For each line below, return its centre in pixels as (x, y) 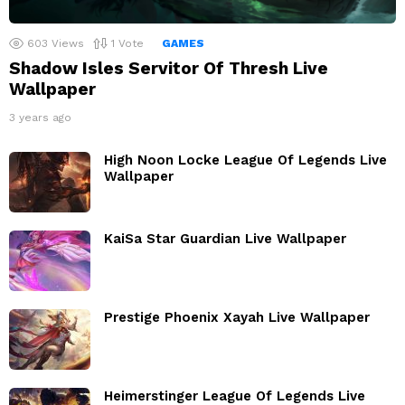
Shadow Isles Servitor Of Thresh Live (169, 69)
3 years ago (40, 118)
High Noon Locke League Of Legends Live (245, 160)
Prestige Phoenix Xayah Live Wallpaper (237, 318)
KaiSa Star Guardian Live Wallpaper (225, 239)
